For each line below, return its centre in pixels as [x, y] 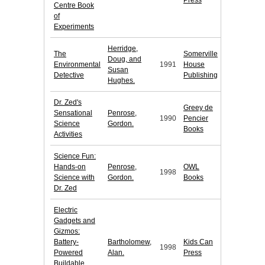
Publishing [201, 75]
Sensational [73, 113]
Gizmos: [67, 232]
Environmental [77, 65]
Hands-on [70, 167]
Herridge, [123, 49]
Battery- [66, 242]
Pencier [196, 119]
